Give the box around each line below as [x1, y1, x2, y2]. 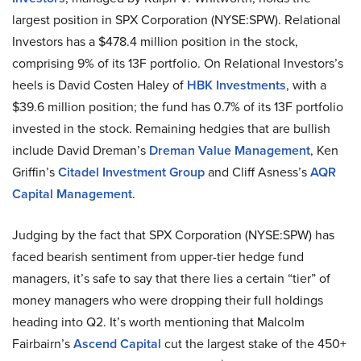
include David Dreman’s [12, 140, 149, 160]
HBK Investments [187, 75, 286, 94]
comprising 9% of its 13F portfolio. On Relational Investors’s [12, 53, 343, 73]
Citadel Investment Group [58, 162, 205, 181]
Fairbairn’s [12, 334, 73, 353]
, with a [286, 75, 326, 94]
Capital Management [12, 184, 132, 203]
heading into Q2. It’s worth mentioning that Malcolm [12, 312, 305, 331]
